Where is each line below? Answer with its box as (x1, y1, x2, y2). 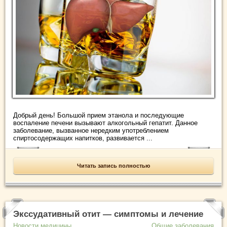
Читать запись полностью (77, 162, 150, 169)
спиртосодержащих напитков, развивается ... (13, 134, 153, 142)
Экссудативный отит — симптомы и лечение (13, 209, 203, 219)
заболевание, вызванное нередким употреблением (13, 126, 169, 134)
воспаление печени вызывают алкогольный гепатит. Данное (13, 119, 198, 127)
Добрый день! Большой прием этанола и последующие (13, 111, 184, 119)
